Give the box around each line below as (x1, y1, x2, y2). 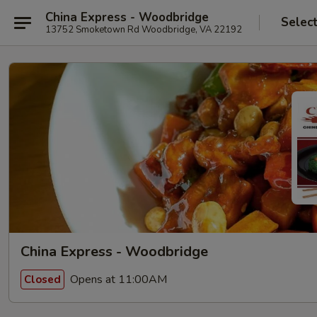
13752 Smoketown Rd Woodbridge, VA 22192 (45, 23, 242, 36)
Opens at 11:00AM (67, 271, 167, 287)
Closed (24, 272, 61, 287)
